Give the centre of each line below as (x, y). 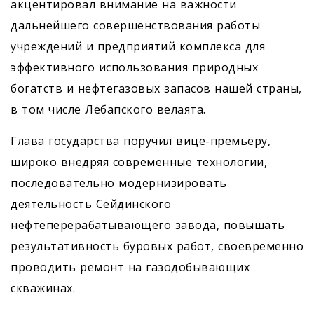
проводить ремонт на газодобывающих (130, 267)
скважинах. (43, 288)
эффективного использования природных (134, 68)
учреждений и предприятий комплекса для (138, 47)
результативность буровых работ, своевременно (157, 246)
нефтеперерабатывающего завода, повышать (148, 225)
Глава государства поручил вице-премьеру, (141, 141)
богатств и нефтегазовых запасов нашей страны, (156, 89)
